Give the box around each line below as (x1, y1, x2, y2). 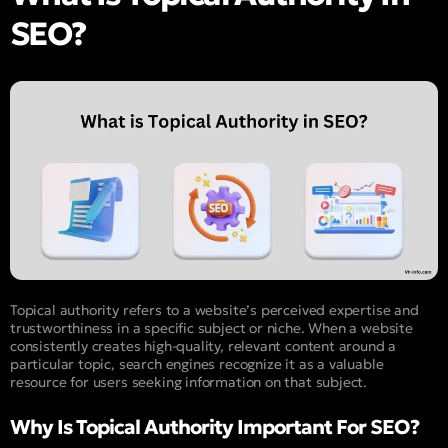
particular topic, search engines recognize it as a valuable (10, 354, 384, 373)
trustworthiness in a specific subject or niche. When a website (10, 318, 413, 337)
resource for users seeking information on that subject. (10, 372, 368, 391)
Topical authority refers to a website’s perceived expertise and (10, 300, 419, 319)
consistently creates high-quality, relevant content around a (10, 336, 397, 355)
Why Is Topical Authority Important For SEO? (10, 413, 419, 440)
